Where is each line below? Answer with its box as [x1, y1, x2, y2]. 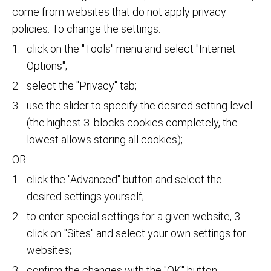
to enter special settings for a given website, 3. [27, 210, 242, 223]
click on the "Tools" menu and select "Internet [27, 42, 236, 56]
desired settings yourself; [27, 190, 144, 203]
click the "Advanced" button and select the [27, 173, 222, 186]
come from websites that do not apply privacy [12, 5, 226, 19]
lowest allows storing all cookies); [27, 133, 183, 146]
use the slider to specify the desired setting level [27, 99, 252, 113]
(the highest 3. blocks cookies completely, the [27, 116, 238, 129]
